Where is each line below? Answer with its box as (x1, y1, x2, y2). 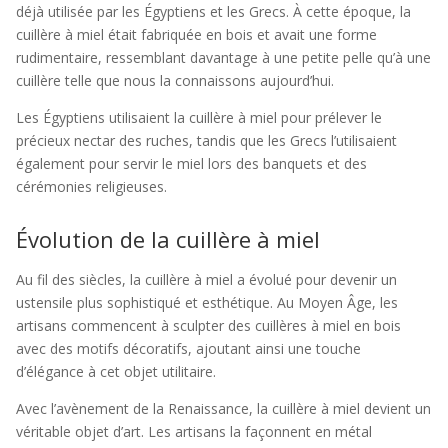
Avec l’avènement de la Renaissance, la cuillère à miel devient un (16, 399, 431, 418)
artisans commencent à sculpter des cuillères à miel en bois (16, 316, 401, 335)
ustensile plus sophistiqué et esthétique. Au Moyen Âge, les (16, 293, 398, 312)
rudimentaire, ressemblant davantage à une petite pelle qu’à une (16, 48, 431, 67)
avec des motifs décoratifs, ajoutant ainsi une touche (16, 339, 361, 358)
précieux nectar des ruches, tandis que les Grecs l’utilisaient (16, 131, 397, 150)
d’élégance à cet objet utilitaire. (16, 362, 216, 381)
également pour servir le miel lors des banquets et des (16, 154, 367, 173)
